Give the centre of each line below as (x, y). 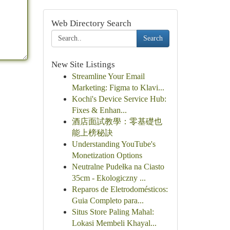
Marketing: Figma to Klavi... (118, 88)
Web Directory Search (91, 23)
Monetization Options (107, 155)
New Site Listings (83, 64)
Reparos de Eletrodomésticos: (120, 189)
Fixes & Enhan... (99, 110)
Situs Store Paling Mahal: (113, 212)
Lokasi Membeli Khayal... (114, 223)
